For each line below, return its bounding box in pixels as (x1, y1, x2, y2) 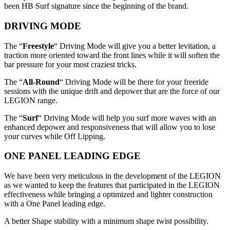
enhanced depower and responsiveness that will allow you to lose (4, 122, 215, 131)
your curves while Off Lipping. (4, 131, 105, 141)
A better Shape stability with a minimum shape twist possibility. (4, 217, 208, 225)
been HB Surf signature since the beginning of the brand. (4, 2, 188, 11)
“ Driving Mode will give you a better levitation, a (54, 41, 216, 50)
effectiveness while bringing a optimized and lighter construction (4, 190, 213, 199)
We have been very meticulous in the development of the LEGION (4, 171, 221, 180)
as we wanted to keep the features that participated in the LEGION (4, 181, 220, 189)
